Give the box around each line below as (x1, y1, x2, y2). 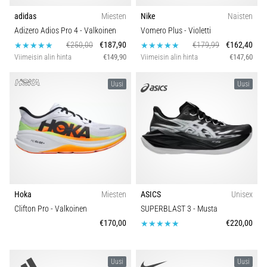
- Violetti (184, 26, 211, 36)
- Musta (193, 203, 218, 214)
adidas (14, 11, 36, 22)
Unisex (231, 189, 253, 200)
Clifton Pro (14, 203, 51, 214)
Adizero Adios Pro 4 (14, 26, 80, 36)
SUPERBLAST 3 (141, 203, 193, 214)
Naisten (228, 11, 253, 22)
